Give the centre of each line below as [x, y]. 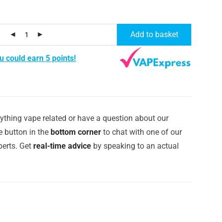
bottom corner [76, 132]
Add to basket [154, 34]
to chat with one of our [141, 132]
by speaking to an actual [135, 146]
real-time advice [62, 146]
